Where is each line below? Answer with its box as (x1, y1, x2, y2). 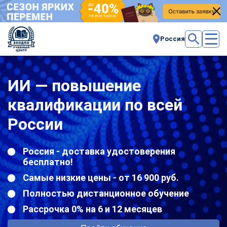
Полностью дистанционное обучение (23, 187, 189, 199)
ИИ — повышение (8, 75, 141, 95)
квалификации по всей (8, 95, 182, 115)
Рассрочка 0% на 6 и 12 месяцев (23, 203, 162, 214)
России (8, 114, 63, 134)
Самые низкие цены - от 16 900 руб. (23, 172, 179, 183)
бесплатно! (23, 156, 73, 167)
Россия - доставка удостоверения (23, 145, 175, 157)
